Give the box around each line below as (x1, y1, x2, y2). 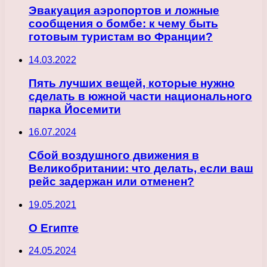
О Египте (29, 221, 79, 234)
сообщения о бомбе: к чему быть (29, 17, 218, 30)
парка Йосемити (29, 103, 121, 116)
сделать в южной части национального (29, 89, 252, 103)
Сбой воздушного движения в (29, 149, 199, 162)
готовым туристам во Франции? (29, 30, 213, 44)
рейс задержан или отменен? (29, 175, 194, 188)
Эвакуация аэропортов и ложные (29, 4, 219, 17)
